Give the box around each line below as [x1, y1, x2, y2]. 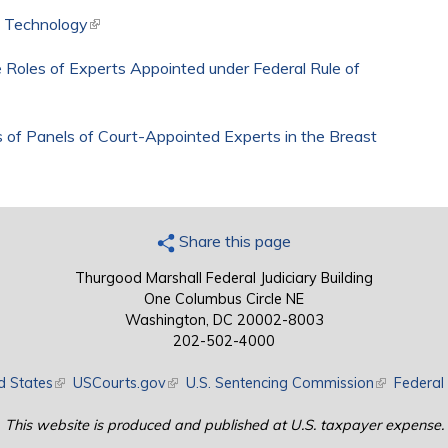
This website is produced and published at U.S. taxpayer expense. [4, 416, 444, 435]
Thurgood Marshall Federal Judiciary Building [75, 269, 373, 288]
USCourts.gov [72, 374, 166, 393]
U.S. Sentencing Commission [185, 374, 374, 393]
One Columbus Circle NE [144, 290, 304, 309]
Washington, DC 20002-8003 [124, 311, 324, 330]
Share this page [175, 231, 291, 252]
